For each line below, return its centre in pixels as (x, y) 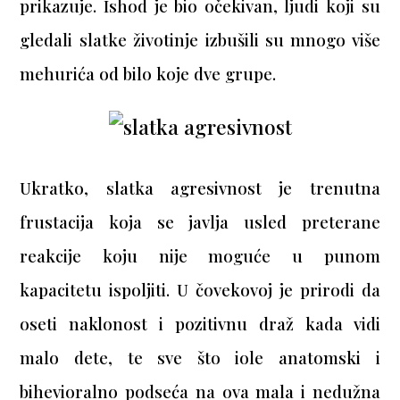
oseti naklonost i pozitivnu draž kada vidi (200, 324)
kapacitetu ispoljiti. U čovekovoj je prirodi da (200, 290)
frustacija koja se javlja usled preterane (200, 222)
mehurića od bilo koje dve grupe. (148, 74)
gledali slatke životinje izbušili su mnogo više (200, 40)
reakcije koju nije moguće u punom (200, 256)
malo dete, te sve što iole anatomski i (200, 358)
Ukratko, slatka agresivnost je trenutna (200, 188)
